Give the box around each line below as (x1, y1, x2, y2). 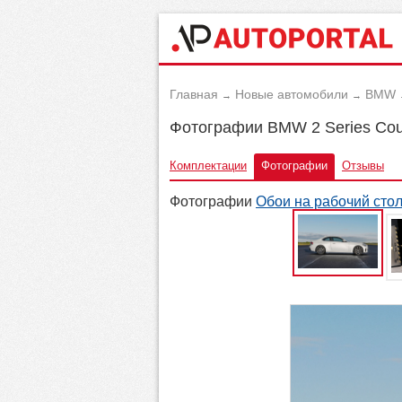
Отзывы (342, 158, 384, 172)
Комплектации (170, 158, 247, 172)
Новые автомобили (235, 87, 348, 101)
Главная (170, 87, 218, 101)
